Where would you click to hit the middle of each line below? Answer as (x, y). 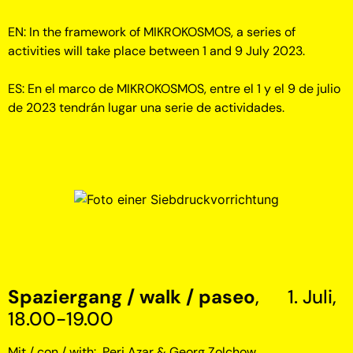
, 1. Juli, (296, 296)
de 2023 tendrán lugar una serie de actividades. (146, 108)
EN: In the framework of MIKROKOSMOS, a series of (152, 32)
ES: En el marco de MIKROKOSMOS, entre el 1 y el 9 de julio (174, 89)
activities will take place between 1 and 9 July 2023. (156, 51)
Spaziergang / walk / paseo (132, 296)
